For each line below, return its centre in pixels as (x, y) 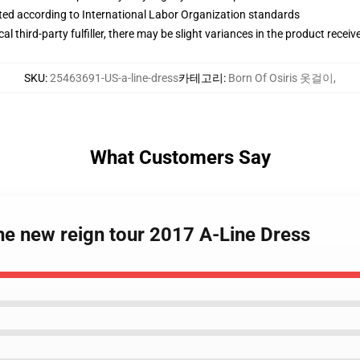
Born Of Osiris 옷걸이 (281, 78)
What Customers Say (180, 157)
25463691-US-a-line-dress (114, 78)
